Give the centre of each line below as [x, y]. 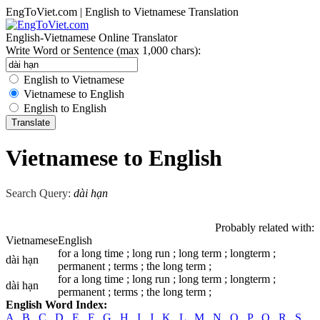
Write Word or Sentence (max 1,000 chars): [103, 50]
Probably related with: [265, 227]
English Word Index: [56, 304]
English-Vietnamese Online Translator [91, 37]
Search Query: [38, 193]
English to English [65, 108]
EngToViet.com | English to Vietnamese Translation [122, 12]
